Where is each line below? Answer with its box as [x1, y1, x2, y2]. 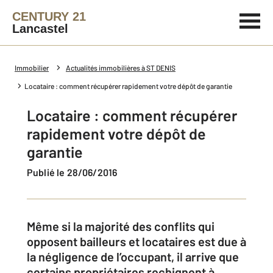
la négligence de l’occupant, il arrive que [27, 249, 239, 264]
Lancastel [12, 22, 68, 35]
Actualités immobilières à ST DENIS [66, 63, 175, 72]
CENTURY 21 [12, 10, 86, 23]
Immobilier [15, 63, 49, 72]
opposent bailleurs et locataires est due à [27, 234, 246, 249]
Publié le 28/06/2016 [33, 166, 118, 178]
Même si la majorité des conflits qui [27, 219, 214, 233]
